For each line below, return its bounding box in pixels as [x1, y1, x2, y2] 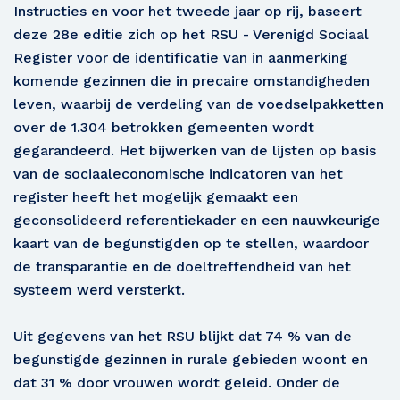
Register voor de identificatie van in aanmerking [13, 48, 348, 66]
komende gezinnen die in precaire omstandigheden [13, 71, 370, 89]
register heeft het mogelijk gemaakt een [13, 187, 298, 205]
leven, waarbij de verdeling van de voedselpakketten [13, 95, 384, 112]
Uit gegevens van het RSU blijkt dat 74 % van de [13, 327, 352, 345]
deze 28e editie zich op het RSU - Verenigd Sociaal [13, 25, 369, 43]
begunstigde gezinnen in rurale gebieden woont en [13, 350, 368, 368]
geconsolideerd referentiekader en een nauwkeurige [13, 211, 380, 229]
